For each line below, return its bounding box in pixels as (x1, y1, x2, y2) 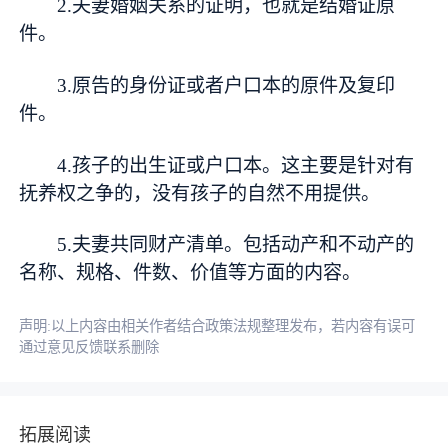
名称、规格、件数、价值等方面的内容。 (19, 262, 362, 284)
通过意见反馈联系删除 (19, 339, 160, 356)
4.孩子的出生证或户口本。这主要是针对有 (57, 154, 415, 176)
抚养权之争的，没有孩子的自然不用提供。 (19, 182, 381, 204)
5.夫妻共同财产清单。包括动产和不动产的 (57, 234, 415, 256)
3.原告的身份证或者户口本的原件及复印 (57, 74, 396, 96)
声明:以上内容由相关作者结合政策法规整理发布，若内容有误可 (19, 318, 416, 335)
